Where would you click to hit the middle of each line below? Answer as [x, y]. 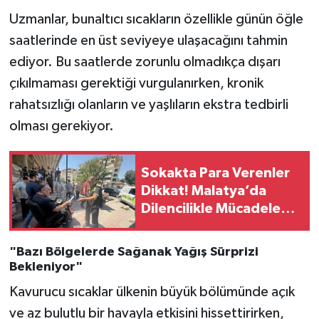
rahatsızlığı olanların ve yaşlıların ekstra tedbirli [148, 105]
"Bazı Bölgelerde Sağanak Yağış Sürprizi [134, 252]
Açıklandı [172, 244]
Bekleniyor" [46, 267]
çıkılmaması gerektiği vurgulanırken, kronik [136, 84]
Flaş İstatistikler [194, 226]
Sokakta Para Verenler [215, 173]
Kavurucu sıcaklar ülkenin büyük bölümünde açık [152, 292]
